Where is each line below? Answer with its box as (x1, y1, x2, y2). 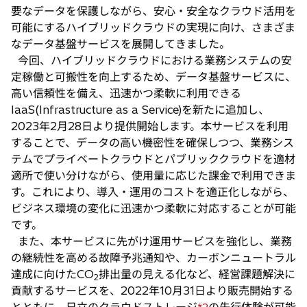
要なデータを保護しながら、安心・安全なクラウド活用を (11, 3, 296, 18)
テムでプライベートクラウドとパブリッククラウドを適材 (11, 151, 295, 166)
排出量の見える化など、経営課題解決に (99, 267, 295, 281)
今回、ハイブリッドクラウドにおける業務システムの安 (11, 53, 292, 67)
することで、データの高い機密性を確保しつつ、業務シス (11, 135, 294, 149)
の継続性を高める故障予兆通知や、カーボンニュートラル (11, 250, 296, 265)
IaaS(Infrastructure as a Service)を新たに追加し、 (11, 102, 269, 116)
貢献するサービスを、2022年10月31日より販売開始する (11, 283, 293, 297)
